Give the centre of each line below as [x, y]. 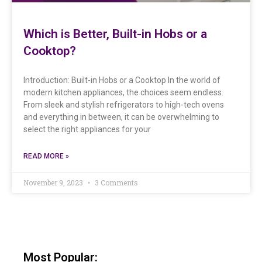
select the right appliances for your [87, 129]
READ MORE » [46, 156]
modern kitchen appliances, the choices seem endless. [123, 92]
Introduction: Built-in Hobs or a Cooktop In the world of [122, 80]
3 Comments [116, 182]
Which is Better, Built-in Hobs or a [115, 34]
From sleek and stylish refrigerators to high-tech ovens [124, 104]
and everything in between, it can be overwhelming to [121, 117]
